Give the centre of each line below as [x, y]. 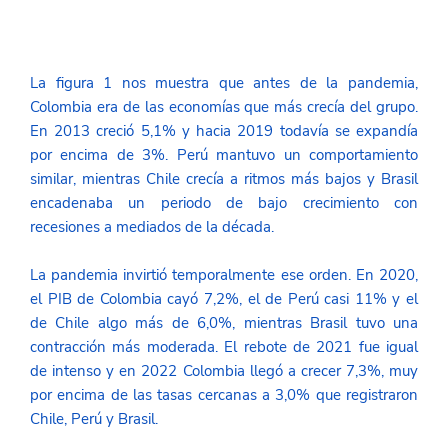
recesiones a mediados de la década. [153, 226]
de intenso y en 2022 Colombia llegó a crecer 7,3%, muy [224, 370]
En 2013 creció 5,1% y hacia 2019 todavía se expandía [224, 130]
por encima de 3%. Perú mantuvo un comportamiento [224, 154]
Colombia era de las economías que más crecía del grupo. [224, 106]
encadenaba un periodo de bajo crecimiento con [224, 202]
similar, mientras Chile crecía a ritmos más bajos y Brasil [224, 178]
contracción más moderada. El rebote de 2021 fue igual [224, 346]
